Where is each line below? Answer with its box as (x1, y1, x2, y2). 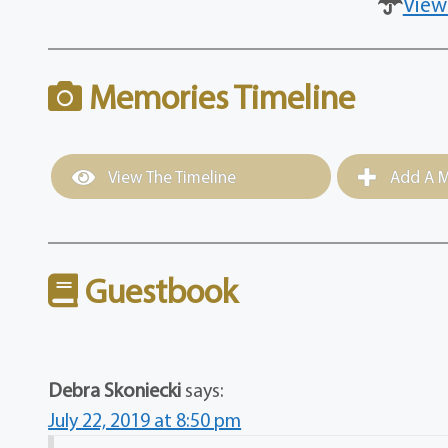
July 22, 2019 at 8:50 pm (48, 407, 242, 433)
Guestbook (78, 269, 239, 313)
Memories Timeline (82, 75, 356, 119)
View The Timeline (105, 166, 237, 188)
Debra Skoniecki (48, 377, 182, 403)
